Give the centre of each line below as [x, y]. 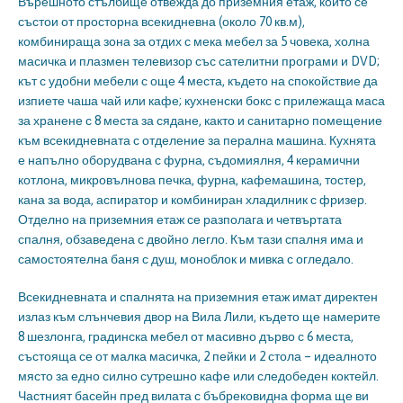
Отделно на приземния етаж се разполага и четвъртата [180, 219]
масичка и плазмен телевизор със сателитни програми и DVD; [199, 61]
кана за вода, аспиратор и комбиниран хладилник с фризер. [193, 199]
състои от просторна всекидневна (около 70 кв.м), [161, 21]
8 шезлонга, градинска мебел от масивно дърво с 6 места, [186, 336]
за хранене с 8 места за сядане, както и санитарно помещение [200, 120]
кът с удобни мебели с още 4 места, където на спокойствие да [198, 81]
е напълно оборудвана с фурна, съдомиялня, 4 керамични [189, 160]
